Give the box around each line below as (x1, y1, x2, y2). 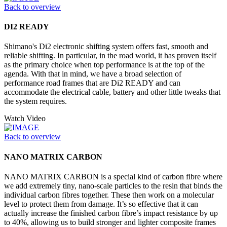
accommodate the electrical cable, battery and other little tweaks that (4, 88, 220, 97)
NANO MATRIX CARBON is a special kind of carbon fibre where (4, 172, 222, 181)
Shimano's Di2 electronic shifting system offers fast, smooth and (4, 42, 208, 51)
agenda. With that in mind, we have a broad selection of (4, 69, 181, 79)
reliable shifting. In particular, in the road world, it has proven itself (4, 51, 216, 60)
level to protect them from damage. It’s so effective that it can (4, 199, 198, 208)
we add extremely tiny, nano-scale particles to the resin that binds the (4, 181, 222, 190)
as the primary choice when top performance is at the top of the (4, 60, 205, 69)
